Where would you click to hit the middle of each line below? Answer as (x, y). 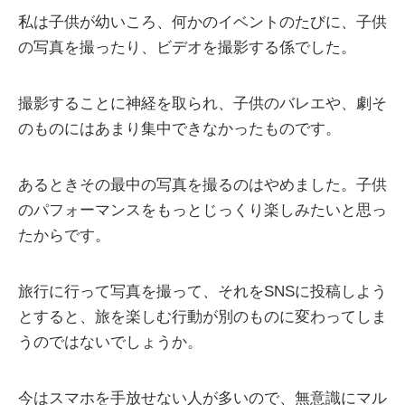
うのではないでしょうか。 (110, 343)
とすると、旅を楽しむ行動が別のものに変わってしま (202, 317)
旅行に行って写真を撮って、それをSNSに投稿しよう (202, 292)
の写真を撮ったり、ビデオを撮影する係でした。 (187, 48)
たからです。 (64, 236)
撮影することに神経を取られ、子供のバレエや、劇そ (202, 104)
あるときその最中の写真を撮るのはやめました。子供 (202, 185)
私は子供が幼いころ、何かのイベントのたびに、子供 (202, 23)
